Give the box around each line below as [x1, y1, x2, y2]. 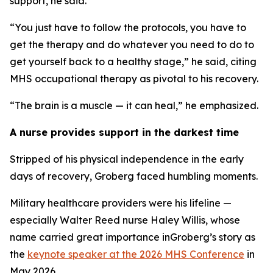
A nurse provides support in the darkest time [10, 126, 239, 138]
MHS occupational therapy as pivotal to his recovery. [10, 73, 258, 85]
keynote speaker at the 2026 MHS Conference [27, 248, 244, 260]
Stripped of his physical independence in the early [10, 153, 244, 165]
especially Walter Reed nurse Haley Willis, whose [10, 214, 240, 226]
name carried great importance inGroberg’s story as [10, 231, 255, 243]
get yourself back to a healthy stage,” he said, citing [10, 55, 257, 68]
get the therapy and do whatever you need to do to [10, 38, 254, 51]
